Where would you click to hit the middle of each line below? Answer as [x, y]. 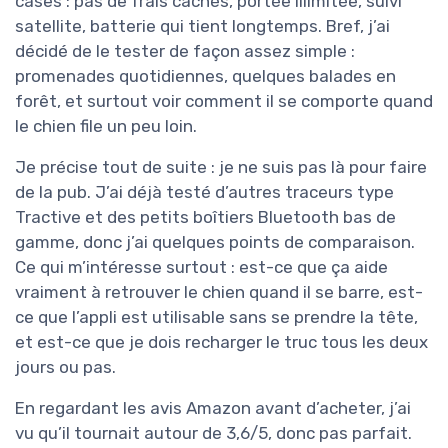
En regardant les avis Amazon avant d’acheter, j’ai [213, 408]
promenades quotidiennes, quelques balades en [205, 76]
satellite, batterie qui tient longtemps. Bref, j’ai [202, 26]
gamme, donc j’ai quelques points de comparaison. [215, 242]
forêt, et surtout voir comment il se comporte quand [224, 101]
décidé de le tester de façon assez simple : [185, 51]
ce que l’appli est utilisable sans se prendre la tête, [216, 317]
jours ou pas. [65, 367]
